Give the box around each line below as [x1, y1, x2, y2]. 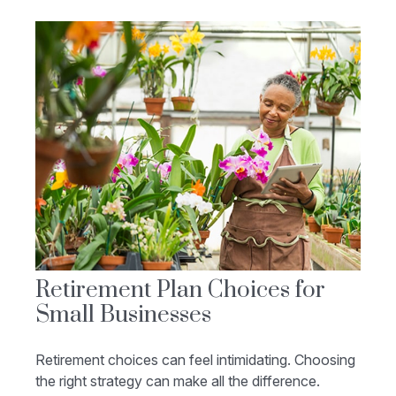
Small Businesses [35, 301, 211, 331]
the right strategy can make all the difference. [35, 372, 320, 391]
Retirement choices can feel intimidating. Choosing [35, 351, 355, 369]
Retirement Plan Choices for [35, 276, 325, 306]
